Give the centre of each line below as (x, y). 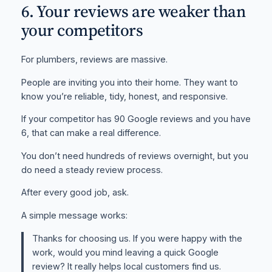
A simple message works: (74, 215)
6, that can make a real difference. (91, 133)
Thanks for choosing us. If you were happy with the (138, 238)
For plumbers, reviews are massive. (94, 60)
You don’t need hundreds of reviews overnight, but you (134, 156)
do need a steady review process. (92, 170)
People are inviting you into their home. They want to (129, 82)
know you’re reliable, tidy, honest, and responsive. (124, 96)
